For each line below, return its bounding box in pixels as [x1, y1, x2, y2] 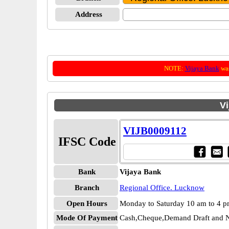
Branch [75, 184, 99, 192]
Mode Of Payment [56, 214, 118, 222]
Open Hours [66, 199, 107, 208]
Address [75, 10, 102, 18]
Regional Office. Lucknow [120, 184, 204, 192]
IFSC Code [58, 135, 116, 148]
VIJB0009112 [123, 125, 187, 137]
